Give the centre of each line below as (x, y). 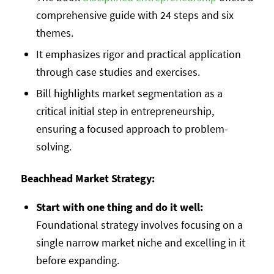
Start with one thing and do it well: (119, 207)
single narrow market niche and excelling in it (140, 242)
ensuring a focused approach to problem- (132, 128)
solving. (54, 146)
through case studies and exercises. (118, 72)
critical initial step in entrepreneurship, (125, 111)
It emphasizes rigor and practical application (138, 54)
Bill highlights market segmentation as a (129, 93)
